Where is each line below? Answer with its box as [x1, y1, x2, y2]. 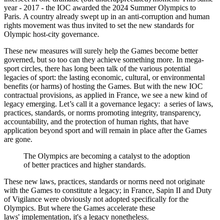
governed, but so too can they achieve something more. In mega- [4, 55, 204, 64]
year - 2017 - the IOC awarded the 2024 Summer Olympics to [4, 3, 196, 12]
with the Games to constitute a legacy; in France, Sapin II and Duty [4, 186, 212, 194]
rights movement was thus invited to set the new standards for [4, 21, 194, 29]
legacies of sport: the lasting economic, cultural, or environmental [4, 73, 205, 82]
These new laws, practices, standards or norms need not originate [4, 177, 205, 186]
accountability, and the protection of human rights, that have [4, 117, 189, 126]
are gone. [4, 135, 32, 143]
